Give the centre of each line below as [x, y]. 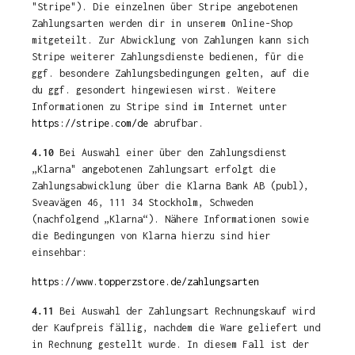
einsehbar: [59, 252]
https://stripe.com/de [90, 123]
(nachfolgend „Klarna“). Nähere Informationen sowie [170, 219]
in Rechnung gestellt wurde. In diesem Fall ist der [170, 344]
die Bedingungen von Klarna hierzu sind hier [151, 236]
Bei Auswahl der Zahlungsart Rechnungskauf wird [184, 311]
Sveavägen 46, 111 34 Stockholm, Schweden [143, 202]
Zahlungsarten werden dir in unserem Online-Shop [162, 23]
